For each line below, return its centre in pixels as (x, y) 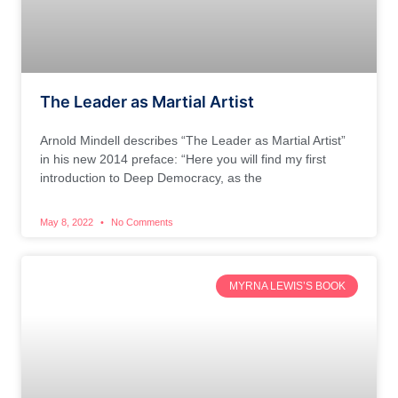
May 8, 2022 (68, 222)
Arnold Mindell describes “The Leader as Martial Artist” (193, 140)
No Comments (141, 222)
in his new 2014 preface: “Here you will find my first (183, 159)
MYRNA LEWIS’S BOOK (287, 286)
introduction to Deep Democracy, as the (151, 177)
